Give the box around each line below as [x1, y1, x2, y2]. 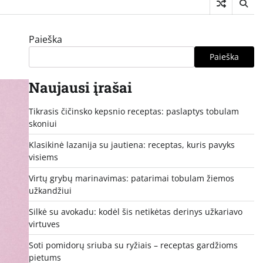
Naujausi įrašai [28, 77, 132, 97]
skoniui [28, 117, 57, 129]
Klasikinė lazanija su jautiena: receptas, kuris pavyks [28, 139, 235, 150]
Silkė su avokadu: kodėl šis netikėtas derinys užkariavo [28, 205, 242, 217]
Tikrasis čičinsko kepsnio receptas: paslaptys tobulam [28, 105, 239, 117]
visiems [28, 151, 58, 163]
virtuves [28, 218, 60, 230]
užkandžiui [28, 184, 72, 196]
